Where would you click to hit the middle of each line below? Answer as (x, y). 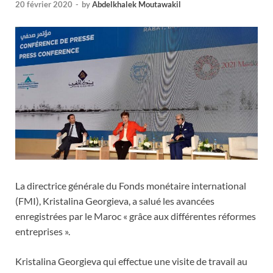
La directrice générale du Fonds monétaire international (131, 186)
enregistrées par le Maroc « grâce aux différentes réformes (136, 216)
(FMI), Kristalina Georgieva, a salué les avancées (115, 201)
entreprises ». (43, 232)
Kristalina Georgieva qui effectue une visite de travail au (131, 261)
